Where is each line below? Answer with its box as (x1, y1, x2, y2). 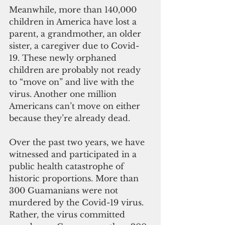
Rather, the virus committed (9, 209, 128, 219)
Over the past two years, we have (9, 137, 147, 147)
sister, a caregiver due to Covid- (9, 40, 139, 51)
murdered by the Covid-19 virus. (9, 197, 146, 207)
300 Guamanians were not (9, 185, 121, 195)
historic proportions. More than (9, 173, 141, 183)
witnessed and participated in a (9, 149, 139, 159)
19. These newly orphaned (9, 52, 119, 63)
